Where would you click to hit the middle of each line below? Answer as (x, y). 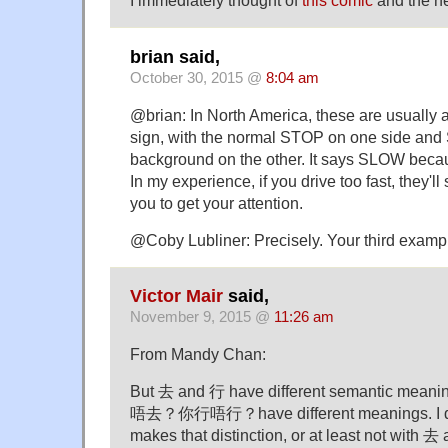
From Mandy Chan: (198, 354)
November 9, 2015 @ (202, 317)
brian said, (175, 56)
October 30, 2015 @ (198, 77)
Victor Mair (176, 296)
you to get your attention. (216, 202)
